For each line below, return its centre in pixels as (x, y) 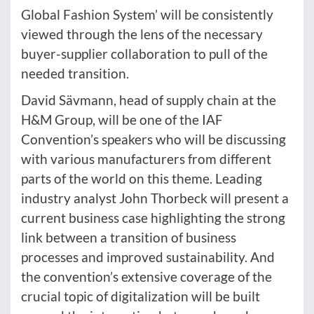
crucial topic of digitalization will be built (141, 296)
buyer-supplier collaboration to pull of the (144, 53)
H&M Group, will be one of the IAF (122, 119)
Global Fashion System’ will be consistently (147, 14)
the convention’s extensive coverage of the (146, 276)
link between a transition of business (129, 237)
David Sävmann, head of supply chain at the (149, 100)
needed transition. (75, 73)
